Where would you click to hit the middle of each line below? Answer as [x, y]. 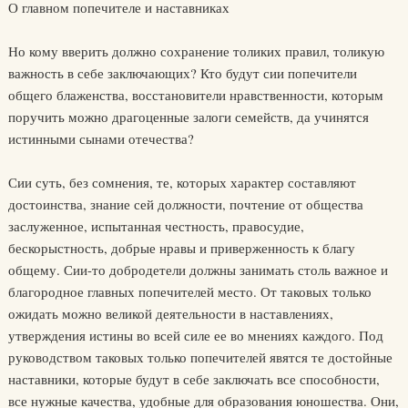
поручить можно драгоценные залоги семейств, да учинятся [188, 117]
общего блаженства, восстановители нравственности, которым [195, 95]
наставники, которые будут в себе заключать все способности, [194, 379]
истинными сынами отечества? [101, 139]
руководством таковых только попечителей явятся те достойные [200, 357]
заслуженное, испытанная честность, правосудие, [156, 226]
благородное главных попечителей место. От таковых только [189, 292]
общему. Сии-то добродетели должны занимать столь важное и [198, 270]
